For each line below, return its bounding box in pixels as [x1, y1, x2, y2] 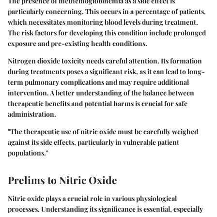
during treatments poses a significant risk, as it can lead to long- [8, 67, 205, 77]
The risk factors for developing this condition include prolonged [8, 28, 206, 38]
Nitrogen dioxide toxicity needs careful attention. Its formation [8, 56, 202, 66]
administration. [8, 109, 56, 119]
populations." [8, 148, 48, 158]
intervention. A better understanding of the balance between [8, 88, 194, 98]
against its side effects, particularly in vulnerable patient [8, 138, 179, 147]
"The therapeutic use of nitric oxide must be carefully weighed [8, 127, 198, 137]
